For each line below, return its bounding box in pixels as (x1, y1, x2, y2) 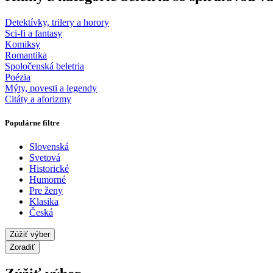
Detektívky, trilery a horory (5, 16, 109, 27)
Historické (29, 163, 69, 174)
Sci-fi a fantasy (5, 27, 62, 38)
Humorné (29, 174, 66, 185)
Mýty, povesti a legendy (5, 82, 97, 93)
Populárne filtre (5, 118, 60, 127)
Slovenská (29, 141, 69, 152)
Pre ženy (29, 185, 63, 196)
